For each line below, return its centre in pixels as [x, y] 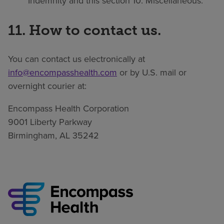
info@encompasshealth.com [62, 72]
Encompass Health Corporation [68, 108]
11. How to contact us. [84, 30]
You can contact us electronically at [76, 59]
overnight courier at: [47, 86]
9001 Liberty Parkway [50, 122]
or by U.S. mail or [152, 72]
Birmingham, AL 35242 [53, 135]
